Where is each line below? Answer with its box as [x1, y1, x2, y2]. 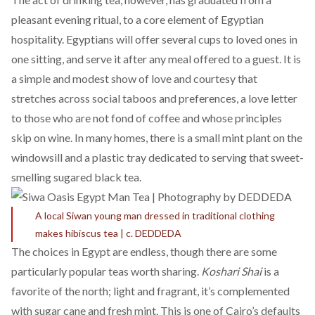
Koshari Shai [201, 264, 262, 278]
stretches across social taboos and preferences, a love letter [11, 91, 297, 105]
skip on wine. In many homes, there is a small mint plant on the [11, 131, 302, 144]
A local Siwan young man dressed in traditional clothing [35, 210, 275, 221]
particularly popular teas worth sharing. [11, 264, 201, 278]
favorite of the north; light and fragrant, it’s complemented [11, 284, 290, 297]
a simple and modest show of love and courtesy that [11, 72, 257, 85]
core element [143, 13, 206, 26]
